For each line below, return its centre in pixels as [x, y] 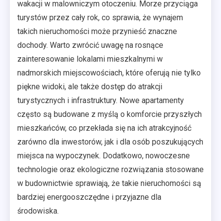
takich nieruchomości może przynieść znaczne [97, 31]
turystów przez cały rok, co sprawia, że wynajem [100, 18]
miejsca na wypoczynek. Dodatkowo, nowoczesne [104, 156]
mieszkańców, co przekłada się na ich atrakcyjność [104, 128]
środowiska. [38, 211]
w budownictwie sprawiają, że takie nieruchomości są [109, 183]
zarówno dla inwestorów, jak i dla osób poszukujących [110, 142]
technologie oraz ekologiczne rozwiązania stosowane [110, 169]
